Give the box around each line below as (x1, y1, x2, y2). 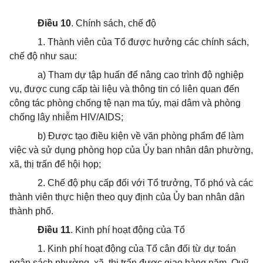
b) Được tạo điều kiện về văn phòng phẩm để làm (38, 131, 244, 141)
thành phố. (9, 206, 53, 216)
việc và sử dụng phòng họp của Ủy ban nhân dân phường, (9, 145, 253, 155)
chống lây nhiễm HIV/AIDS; (9, 112, 123, 122)
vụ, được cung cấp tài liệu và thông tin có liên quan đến (9, 84, 240, 94)
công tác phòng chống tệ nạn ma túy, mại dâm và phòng (9, 98, 241, 108)
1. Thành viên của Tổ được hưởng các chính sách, (38, 37, 249, 47)
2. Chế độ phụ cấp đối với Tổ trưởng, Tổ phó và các (38, 178, 253, 188)
